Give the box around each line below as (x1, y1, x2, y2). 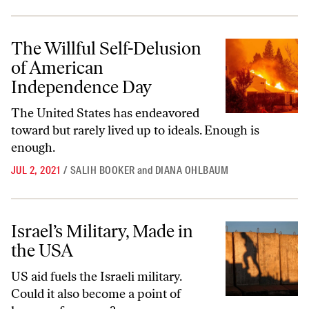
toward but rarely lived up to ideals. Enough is (11, 123, 259, 138)
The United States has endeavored (11, 106, 199, 121)
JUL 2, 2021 (11, 163, 61, 177)
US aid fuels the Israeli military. (11, 269, 181, 284)
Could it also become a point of (11, 286, 181, 301)
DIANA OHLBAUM (154, 163, 229, 177)
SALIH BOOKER (70, 163, 135, 177)
